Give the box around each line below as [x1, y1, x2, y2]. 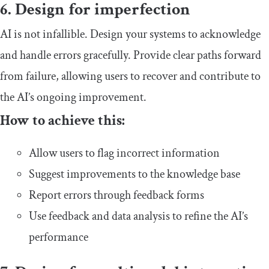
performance [29, 229, 88, 245]
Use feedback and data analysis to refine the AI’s [29, 208, 248, 224]
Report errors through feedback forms [29, 187, 204, 203]
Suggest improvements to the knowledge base [29, 166, 240, 182]
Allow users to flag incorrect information [29, 145, 220, 161]
